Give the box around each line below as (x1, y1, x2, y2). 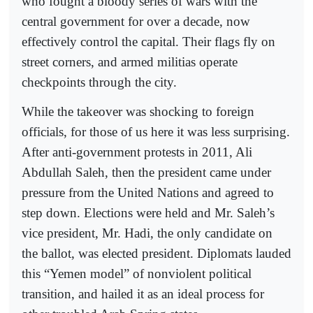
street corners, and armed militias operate (22, 54, 238, 69)
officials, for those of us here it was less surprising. (22, 124, 290, 140)
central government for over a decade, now (22, 13, 250, 29)
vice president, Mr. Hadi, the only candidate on (22, 226, 272, 241)
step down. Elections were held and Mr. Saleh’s (22, 205, 275, 221)
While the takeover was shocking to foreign (22, 104, 254, 119)
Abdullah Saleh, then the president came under (22, 165, 271, 180)
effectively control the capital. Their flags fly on (22, 34, 275, 49)
